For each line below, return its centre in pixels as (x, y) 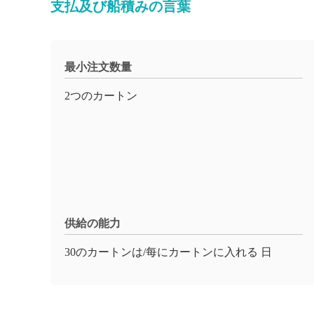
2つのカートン (101, 96)
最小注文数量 (98, 67)
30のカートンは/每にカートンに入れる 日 (168, 252)
